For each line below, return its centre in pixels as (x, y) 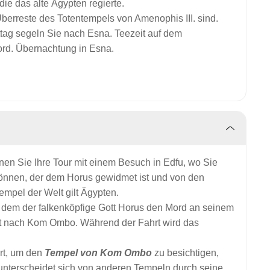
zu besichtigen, (185, 253)
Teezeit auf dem (148, 33)
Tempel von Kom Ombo (98, 253)
